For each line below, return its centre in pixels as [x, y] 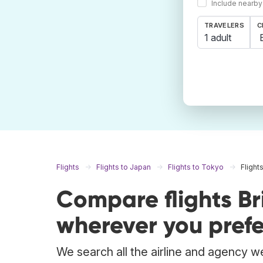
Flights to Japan [124, 167]
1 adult [218, 37]
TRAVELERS [224, 26]
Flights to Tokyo [196, 167]
